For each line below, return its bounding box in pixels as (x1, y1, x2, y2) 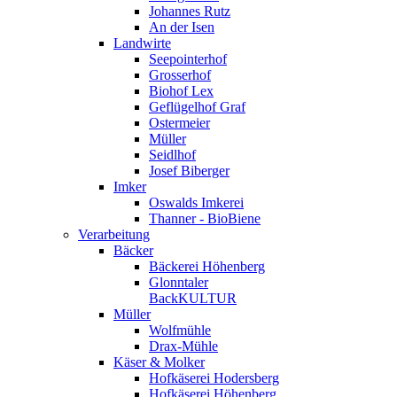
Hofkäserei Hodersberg (149, 370, 279, 385)
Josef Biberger (149, 163, 230, 178)
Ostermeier (149, 115, 210, 130)
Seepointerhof (149, 51, 227, 66)
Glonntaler (149, 275, 208, 290)
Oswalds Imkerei (149, 195, 244, 210)
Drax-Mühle (149, 339, 218, 354)
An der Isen (149, 19, 214, 35)
